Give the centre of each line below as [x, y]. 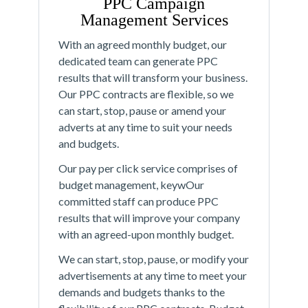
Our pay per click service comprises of [148, 168]
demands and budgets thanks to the [142, 292]
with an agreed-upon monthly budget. [146, 234]
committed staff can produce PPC [139, 201]
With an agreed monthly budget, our [143, 45]
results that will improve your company [149, 218]
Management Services [154, 20]
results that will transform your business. [153, 78]
